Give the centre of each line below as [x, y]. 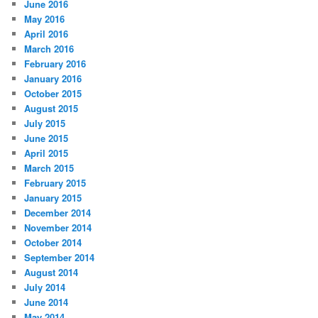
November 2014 [58, 228]
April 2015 [46, 153]
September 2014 [60, 258]
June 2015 [46, 138]
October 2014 [53, 243]
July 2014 [45, 287]
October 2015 [53, 94]
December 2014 [58, 213]
